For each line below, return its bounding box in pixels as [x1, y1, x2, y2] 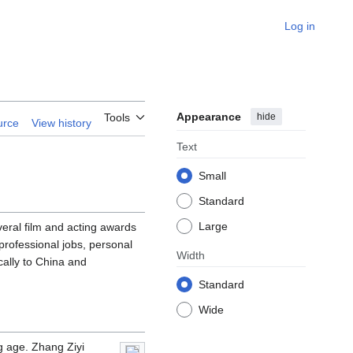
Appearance [176, 110, 241, 124]
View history [32, 117, 91, 130]
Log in [284, 20, 315, 32]
